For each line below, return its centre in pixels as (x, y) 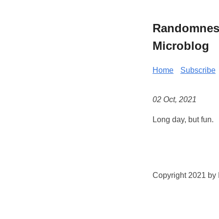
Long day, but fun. (183, 120)
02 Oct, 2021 (175, 100)
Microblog (181, 45)
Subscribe (198, 70)
